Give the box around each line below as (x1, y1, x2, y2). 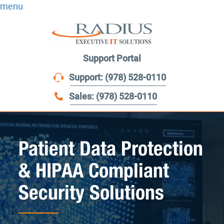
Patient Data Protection (18, 136, 203, 160)
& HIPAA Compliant (18, 158, 169, 182)
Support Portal (83, 52, 141, 65)
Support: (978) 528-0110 (69, 71, 166, 84)
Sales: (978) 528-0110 (69, 90, 157, 103)
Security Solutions (18, 180, 164, 204)
